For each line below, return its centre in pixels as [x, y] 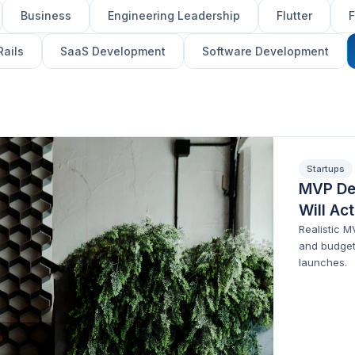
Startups [325, 169]
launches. [323, 262]
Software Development [266, 51]
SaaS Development [113, 51]
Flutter [295, 15]
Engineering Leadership [174, 15]
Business [46, 15]
